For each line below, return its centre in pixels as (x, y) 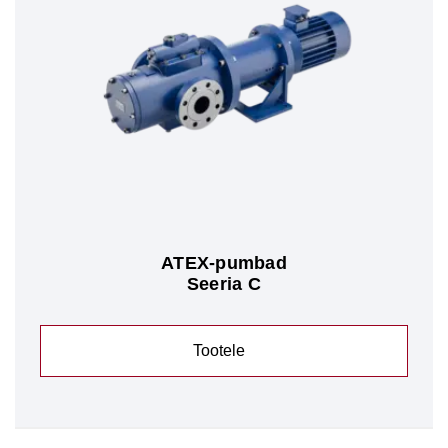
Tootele (219, 350)
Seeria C (224, 284)
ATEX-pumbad (224, 263)
